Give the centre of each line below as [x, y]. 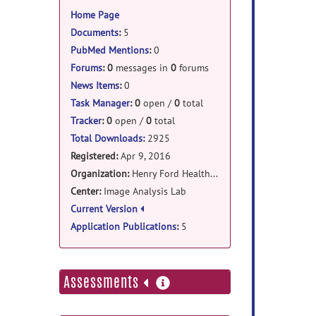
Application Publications [123, 226]
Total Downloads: [107, 138]
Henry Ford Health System [171, 174]
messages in [141, 68]
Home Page [95, 15]
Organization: [101, 174]
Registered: [95, 156]
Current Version [104, 209]
